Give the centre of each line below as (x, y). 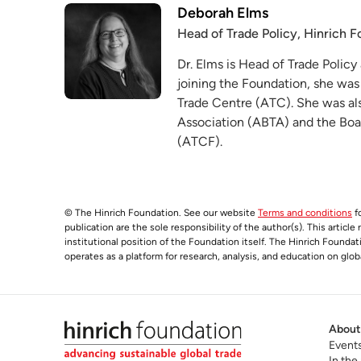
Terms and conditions (305, 212)
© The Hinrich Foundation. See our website (161, 212)
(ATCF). (199, 141)
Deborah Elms (222, 12)
